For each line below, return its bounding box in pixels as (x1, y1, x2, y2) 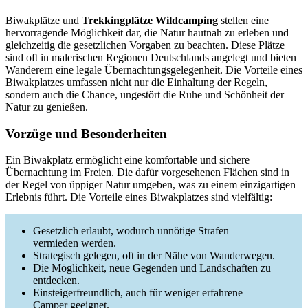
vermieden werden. (33, 237, 116, 250)
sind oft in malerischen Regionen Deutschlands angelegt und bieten (5, 52, 296, 63)
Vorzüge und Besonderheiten (5, 126, 167, 141)
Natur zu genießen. (5, 101, 88, 113)
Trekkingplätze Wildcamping (82, 14, 218, 26)
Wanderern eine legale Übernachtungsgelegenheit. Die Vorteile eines (5, 64, 302, 76)
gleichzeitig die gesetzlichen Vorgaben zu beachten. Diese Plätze (5, 39, 285, 51)
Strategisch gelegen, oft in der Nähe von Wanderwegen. (33, 250, 275, 262)
